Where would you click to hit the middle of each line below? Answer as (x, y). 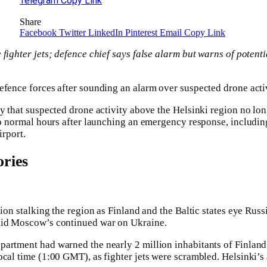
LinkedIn (105, 32)
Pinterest (141, 32)
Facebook (38, 32)
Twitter (72, 32)
